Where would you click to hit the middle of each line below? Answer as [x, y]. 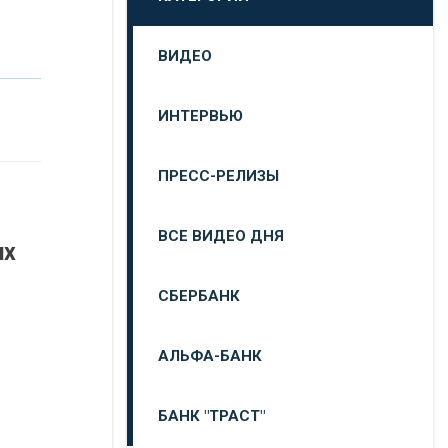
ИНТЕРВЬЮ [200, 116]
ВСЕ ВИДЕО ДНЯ [221, 236]
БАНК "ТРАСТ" [211, 416]
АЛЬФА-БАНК [210, 356]
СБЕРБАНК [199, 296]
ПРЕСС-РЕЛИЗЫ [218, 176]
